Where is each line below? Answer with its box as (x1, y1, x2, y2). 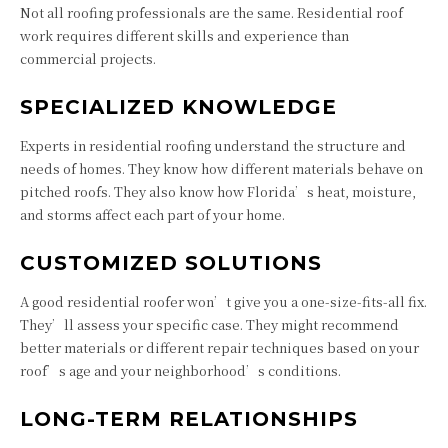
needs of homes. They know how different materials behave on (20, 159, 423, 178)
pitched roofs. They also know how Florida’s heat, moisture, (20, 182, 416, 201)
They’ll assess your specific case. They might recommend (20, 315, 399, 334)
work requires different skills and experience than (20, 26, 349, 45)
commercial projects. (20, 49, 156, 68)
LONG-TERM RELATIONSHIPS (20, 407, 358, 431)
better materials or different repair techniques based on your (20, 338, 419, 357)
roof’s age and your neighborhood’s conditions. (20, 361, 341, 380)
